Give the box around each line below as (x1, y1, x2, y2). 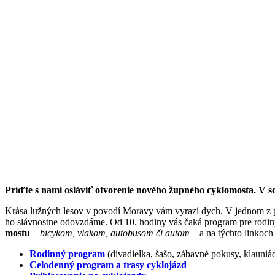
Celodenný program (29, 260, 114, 271)
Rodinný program (29, 249, 105, 260)
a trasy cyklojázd (114, 260, 187, 271)
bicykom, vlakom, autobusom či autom (37, 228, 190, 239)
